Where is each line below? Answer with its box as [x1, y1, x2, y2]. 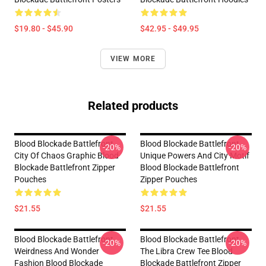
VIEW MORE [110, 55, 156, 63]
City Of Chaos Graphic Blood [14, 151, 119, 160]
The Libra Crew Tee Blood [140, 246, 233, 256]
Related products [88, 99, 178, 113]
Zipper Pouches [140, 175, 197, 184]
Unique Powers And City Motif [140, 151, 249, 160]
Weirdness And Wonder [14, 246, 99, 256]
